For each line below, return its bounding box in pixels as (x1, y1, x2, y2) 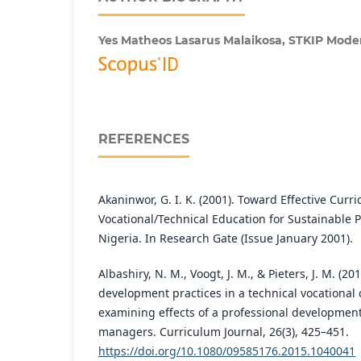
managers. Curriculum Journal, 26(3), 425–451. (98, 323, 349, 339)
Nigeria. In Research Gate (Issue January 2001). (98, 230, 353, 246)
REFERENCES (98, 131, 189, 147)
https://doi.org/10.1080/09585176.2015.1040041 (98, 342, 355, 359)
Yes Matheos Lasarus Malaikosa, (98, 32, 288, 48)
